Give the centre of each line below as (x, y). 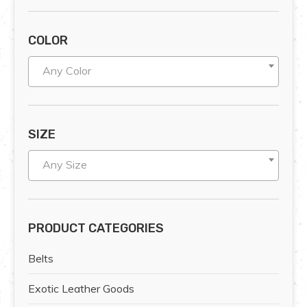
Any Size (65, 165)
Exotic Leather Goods (81, 289)
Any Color (67, 71)
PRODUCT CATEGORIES (96, 229)
